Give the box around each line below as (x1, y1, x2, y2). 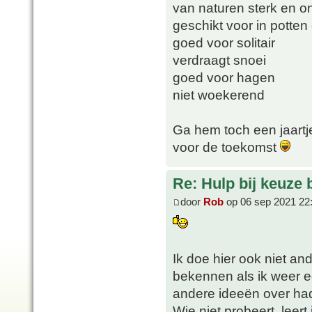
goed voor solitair (173, 35, 275, 51)
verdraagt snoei (173, 52, 266, 68)
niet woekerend (173, 87, 265, 103)
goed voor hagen (173, 70, 275, 86)
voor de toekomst (173, 139, 280, 155)
